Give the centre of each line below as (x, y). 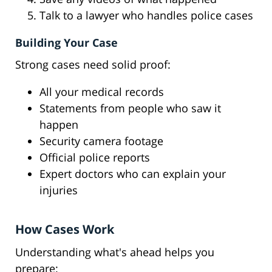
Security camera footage (101, 141)
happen (59, 125)
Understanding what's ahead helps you (115, 252)
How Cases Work (65, 229)
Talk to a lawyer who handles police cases (146, 15)
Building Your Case (66, 43)
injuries (59, 190)
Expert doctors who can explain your (133, 174)
